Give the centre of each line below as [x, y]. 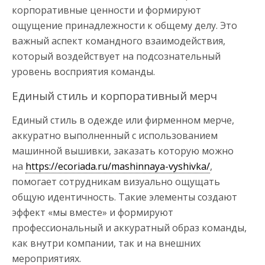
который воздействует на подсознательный [116, 56]
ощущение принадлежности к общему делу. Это [125, 25]
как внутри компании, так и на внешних [106, 243]
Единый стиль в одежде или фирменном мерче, [123, 120]
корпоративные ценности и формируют [106, 10]
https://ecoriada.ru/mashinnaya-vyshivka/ [118, 166]
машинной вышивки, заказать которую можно [123, 151]
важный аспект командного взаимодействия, [119, 41]
